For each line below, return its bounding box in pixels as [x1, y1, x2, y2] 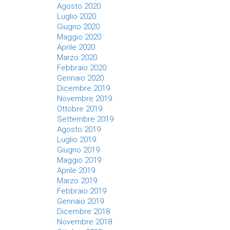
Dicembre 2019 [57, 84, 110, 93]
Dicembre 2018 [57, 207, 110, 216]
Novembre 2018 [57, 217, 112, 226]
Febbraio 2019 [57, 186, 106, 196]
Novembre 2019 [57, 94, 112, 103]
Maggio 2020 [57, 32, 101, 42]
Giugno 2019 [57, 145, 100, 155]
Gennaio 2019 [57, 197, 104, 206]
